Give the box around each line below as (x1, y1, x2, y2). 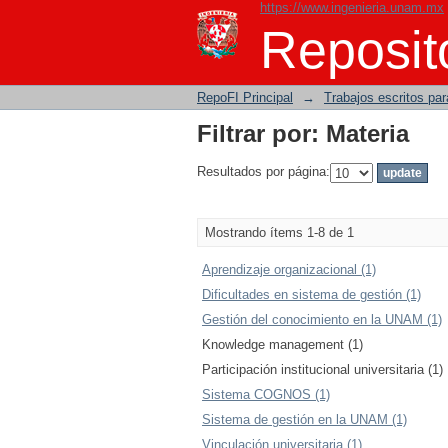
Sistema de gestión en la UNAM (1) (202, 412, 407, 427)
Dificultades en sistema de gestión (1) (202, 287, 421, 302)
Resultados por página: (197, 164, 330, 180)
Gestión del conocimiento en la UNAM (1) (202, 312, 442, 327)
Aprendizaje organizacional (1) (202, 262, 376, 277)
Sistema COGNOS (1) (202, 387, 330, 402)
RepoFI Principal (197, 90, 293, 105)
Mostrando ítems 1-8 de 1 (205, 225, 354, 240)
